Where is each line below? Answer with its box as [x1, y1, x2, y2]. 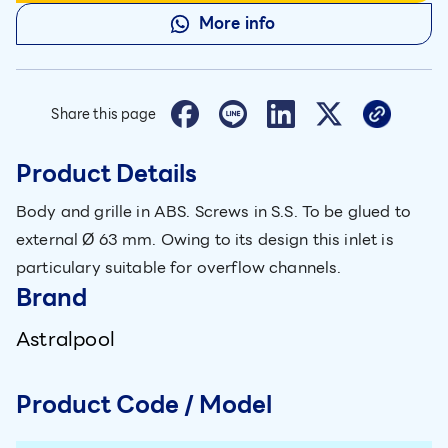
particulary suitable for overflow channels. [16, 255, 342, 280]
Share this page [51, 103, 157, 125]
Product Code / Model [16, 386, 272, 424]
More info [198, 11, 276, 37]
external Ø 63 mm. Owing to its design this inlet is [16, 227, 394, 252]
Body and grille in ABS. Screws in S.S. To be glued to [16, 199, 411, 224]
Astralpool [16, 323, 115, 355]
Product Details [16, 155, 197, 193]
